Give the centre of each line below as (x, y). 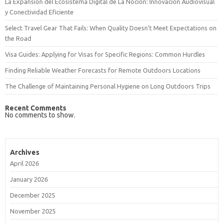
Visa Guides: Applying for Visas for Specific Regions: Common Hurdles (105, 55)
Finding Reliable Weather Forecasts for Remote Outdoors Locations (103, 70)
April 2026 (24, 164)
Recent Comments (36, 108)
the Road (18, 39)
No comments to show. (40, 115)
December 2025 (32, 195)
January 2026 (29, 179)
